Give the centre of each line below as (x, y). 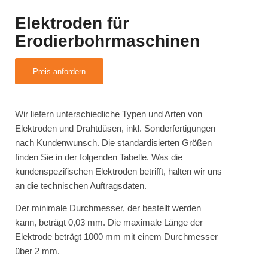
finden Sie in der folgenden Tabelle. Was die (99, 157)
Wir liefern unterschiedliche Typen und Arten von (109, 114)
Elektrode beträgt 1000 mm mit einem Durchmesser (116, 236)
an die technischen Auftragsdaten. (81, 185)
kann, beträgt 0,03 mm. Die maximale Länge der (109, 222)
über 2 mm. (37, 251)
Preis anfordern (59, 71)
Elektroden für (72, 23)
